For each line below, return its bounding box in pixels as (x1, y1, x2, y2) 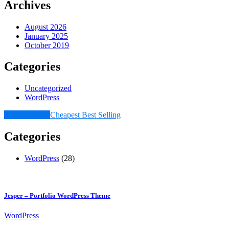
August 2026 (25, 22, 66, 31)
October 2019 (25, 40, 69, 50)
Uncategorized (25, 84, 72, 93)
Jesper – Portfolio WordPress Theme (4, 192, 110, 200)
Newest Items (4, 110, 50, 120)
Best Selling (82, 110, 121, 120)
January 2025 (25, 31, 68, 40)
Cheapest (50, 110, 82, 120)
